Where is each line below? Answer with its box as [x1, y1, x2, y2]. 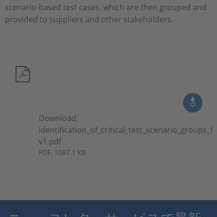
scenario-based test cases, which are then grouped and [5, 1, 207, 13]
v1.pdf [39, 136, 61, 147]
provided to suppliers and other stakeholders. [5, 14, 173, 25]
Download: [39, 112, 78, 124]
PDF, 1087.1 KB [39, 147, 86, 157]
